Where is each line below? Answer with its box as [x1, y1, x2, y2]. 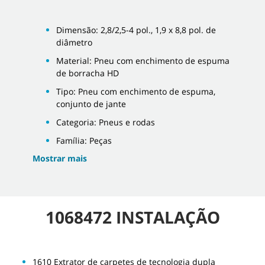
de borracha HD [56, 67, 119, 79]
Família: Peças [56, 134, 112, 146]
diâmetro [56, 36, 92, 48]
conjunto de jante [56, 98, 126, 109]
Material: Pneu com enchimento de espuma [56, 54, 230, 66]
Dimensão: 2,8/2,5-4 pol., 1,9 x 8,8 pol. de [56, 24, 216, 35]
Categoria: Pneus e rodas [56, 116, 155, 128]
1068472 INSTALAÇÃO [45, 205, 220, 228]
